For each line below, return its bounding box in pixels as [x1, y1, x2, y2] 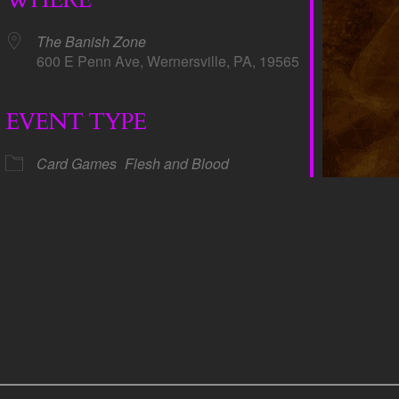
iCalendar [90, 141, 152, 162]
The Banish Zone [36, 30, 146, 52]
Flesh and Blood [124, 152, 229, 174]
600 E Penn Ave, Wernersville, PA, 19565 [36, 50, 299, 71]
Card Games [36, 152, 117, 174]
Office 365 [269, 141, 333, 162]
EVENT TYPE [4, 105, 146, 137]
